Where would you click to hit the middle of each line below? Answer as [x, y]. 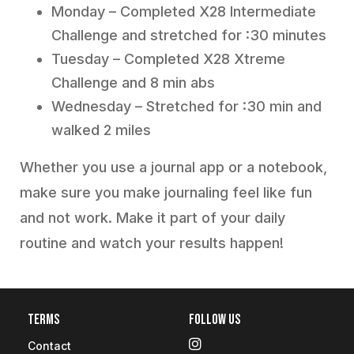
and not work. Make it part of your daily [153, 218]
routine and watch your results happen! [152, 243]
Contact [49, 346]
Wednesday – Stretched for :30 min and [186, 106]
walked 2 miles [101, 130]
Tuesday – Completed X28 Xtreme [168, 59]
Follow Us [215, 320]
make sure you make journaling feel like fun [166, 192]
